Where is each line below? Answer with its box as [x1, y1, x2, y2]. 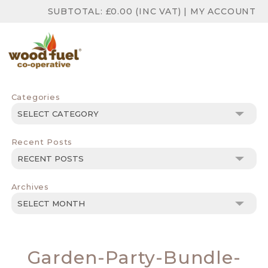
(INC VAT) [132, 6, 181, 17]
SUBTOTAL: [47, 6, 106, 17]
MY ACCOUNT [190, 6, 256, 17]
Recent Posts [11, 137, 73, 147]
